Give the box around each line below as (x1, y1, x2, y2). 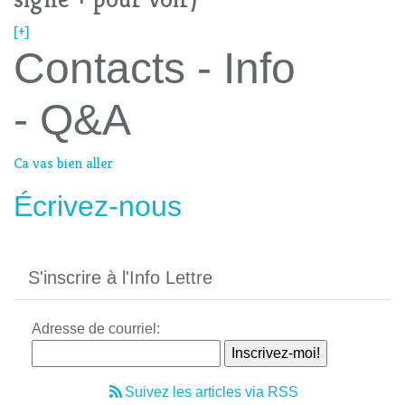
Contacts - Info (14, 44, 296, 93)
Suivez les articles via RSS (125, 384, 298, 400)
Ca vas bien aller (14, 154, 113, 174)
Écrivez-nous (14, 190, 182, 223)
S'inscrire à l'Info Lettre (28, 268, 212, 288)
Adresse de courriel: (32, 321, 160, 337)
